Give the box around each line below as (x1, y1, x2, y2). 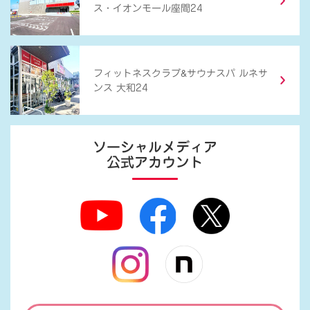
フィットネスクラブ (93, 68, 181, 78)
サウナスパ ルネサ (187, 68, 268, 78)
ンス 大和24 (93, 82, 148, 93)
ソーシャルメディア (93, 140, 217, 154)
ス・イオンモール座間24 (93, 3, 203, 13)
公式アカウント (107, 155, 203, 170)
